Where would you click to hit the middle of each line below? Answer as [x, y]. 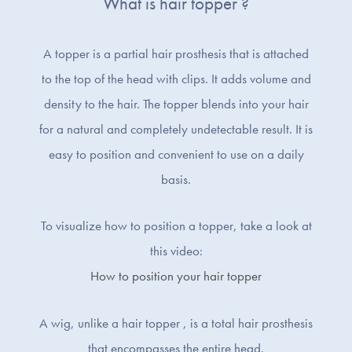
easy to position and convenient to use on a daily [176, 154]
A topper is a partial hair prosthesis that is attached [176, 53]
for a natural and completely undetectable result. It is [176, 128]
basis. [176, 179]
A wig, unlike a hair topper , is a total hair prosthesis [176, 323]
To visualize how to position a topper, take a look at [176, 226]
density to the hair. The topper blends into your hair [176, 103]
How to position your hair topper [176, 276]
